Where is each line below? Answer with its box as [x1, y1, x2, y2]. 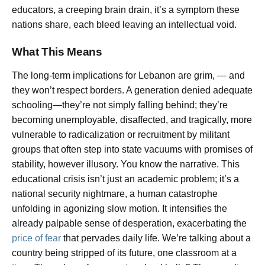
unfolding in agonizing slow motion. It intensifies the [12, 203, 227, 214]
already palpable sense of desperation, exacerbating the [12, 218, 247, 229]
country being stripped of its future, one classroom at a [12, 248, 237, 258]
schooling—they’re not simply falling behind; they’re [12, 100, 228, 111]
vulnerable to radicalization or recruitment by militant [12, 130, 230, 140]
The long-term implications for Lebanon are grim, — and [12, 70, 245, 81]
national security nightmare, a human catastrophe [12, 189, 218, 199]
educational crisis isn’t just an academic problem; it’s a [12, 174, 239, 185]
